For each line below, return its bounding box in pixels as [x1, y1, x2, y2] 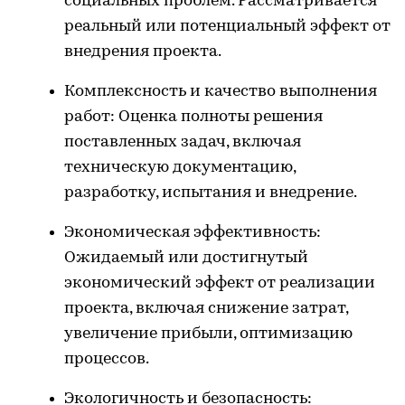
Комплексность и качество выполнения [64, 83, 377, 100]
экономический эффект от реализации [64, 275, 375, 292]
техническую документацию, [64, 159, 296, 176]
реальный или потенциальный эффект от [64, 18, 391, 35]
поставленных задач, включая [64, 134, 301, 151]
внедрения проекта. [64, 43, 221, 61]
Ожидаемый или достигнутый [64, 250, 308, 267]
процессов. [64, 351, 149, 368]
